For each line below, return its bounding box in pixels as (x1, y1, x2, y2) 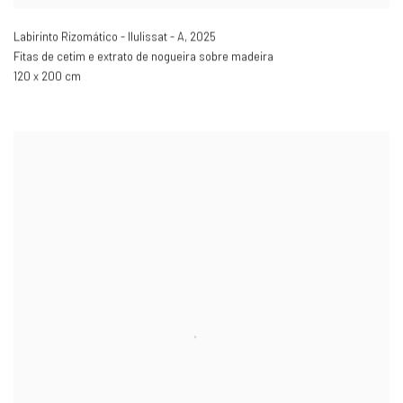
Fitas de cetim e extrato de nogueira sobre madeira (13, 49, 273, 64)
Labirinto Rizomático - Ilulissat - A (13, 29, 184, 44)
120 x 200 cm (13, 68, 81, 84)
